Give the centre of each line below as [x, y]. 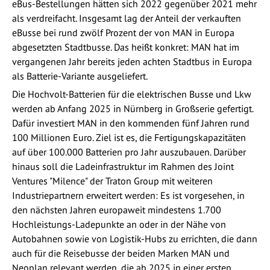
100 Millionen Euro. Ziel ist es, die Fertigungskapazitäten [129, 137]
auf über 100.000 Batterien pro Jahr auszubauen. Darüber [129, 152]
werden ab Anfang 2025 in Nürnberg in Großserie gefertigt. [133, 108]
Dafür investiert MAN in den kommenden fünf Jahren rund [131, 123]
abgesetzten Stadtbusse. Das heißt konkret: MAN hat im [126, 47]
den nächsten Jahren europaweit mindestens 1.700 [117, 209]
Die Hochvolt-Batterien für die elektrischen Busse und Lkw [132, 94]
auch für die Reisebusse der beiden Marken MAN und [121, 253]
